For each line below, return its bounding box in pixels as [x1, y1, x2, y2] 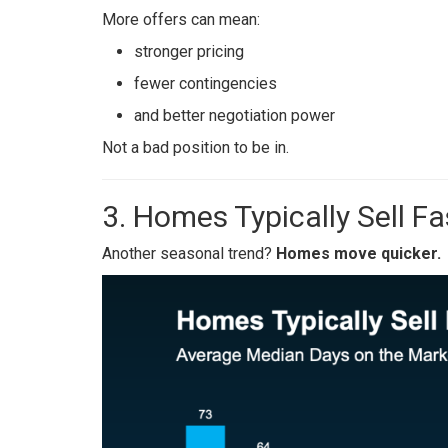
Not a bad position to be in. [102, 138, 289, 158]
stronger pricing [134, 42, 244, 62]
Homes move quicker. [276, 244, 441, 264]
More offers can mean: [102, 10, 260, 30]
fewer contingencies [134, 74, 277, 94]
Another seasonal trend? [102, 244, 276, 264]
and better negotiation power [134, 106, 335, 126]
